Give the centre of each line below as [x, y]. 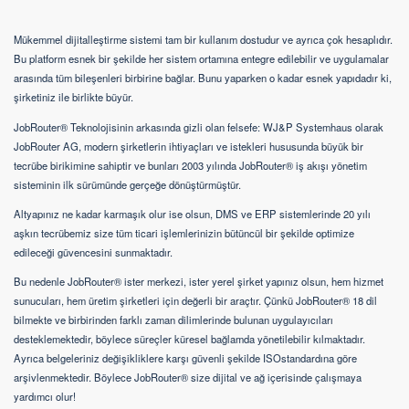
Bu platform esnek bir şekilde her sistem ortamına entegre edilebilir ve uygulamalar [201, 59]
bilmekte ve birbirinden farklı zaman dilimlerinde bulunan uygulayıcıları [173, 320]
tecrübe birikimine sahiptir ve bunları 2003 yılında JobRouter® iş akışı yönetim [190, 165]
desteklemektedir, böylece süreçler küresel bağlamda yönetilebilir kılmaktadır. [189, 339]
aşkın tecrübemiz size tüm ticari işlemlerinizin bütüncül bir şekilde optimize [184, 232]
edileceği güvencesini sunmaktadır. [93, 252]
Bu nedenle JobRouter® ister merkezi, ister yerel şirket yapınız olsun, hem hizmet [199, 282]
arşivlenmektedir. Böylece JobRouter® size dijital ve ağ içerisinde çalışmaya [188, 378]
